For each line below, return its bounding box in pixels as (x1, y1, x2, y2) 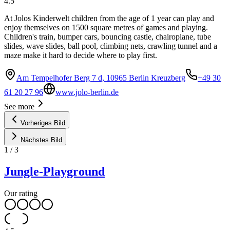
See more (4, 102, 34, 111)
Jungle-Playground (4, 164, 105, 178)
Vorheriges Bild (21, 119, 65, 127)
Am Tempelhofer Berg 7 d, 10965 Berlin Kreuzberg (16, 73, 185, 82)
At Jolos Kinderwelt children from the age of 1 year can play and (4, 14, 214, 23)
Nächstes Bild (21, 136, 62, 144)
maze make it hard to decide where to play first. (4, 51, 157, 60)
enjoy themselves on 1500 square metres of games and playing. (4, 23, 208, 32)
